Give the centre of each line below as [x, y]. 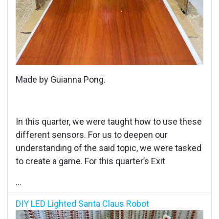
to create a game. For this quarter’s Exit [90, 161]
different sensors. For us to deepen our [92, 134]
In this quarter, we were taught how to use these [109, 121]
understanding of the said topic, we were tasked [109, 148]
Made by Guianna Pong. [61, 79]
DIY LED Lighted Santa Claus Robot [82, 203]
